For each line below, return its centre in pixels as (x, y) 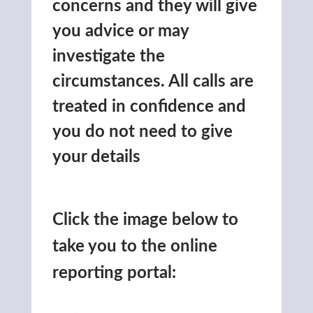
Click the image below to (145, 220)
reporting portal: (114, 273)
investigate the (109, 56)
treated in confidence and (149, 107)
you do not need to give (143, 132)
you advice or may (121, 31)
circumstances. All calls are (153, 81)
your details (96, 157)
